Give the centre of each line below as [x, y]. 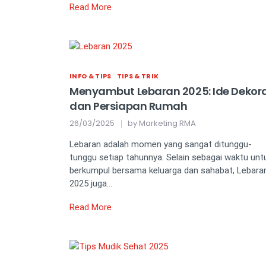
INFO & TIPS [91, 76]
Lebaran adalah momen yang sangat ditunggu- [161, 145]
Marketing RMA [167, 123]
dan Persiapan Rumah [129, 106]
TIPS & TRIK [138, 76]
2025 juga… [91, 184]
